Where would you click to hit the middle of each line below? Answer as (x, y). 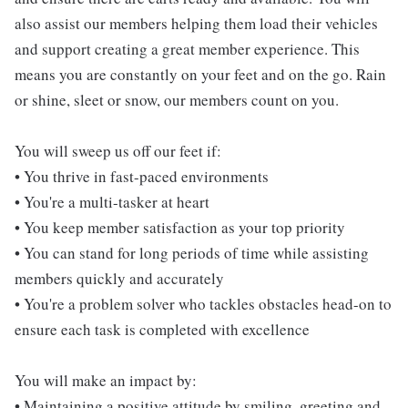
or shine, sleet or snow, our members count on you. (177, 99)
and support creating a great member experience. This (187, 48)
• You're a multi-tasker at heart (112, 201)
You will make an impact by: (106, 380)
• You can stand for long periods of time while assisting (192, 252)
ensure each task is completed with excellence (162, 329)
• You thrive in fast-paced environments (142, 176)
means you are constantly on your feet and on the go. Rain (200, 74)
